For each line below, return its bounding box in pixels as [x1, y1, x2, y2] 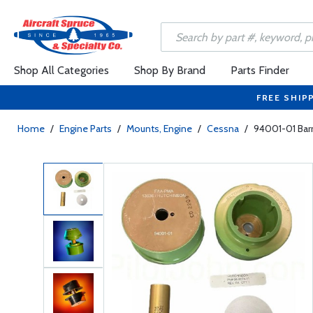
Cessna [207, 122, 239, 135]
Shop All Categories [14, 64, 109, 77]
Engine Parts [59, 122, 112, 135]
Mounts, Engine [126, 122, 192, 135]
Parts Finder [231, 64, 289, 77]
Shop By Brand [134, 64, 205, 77]
